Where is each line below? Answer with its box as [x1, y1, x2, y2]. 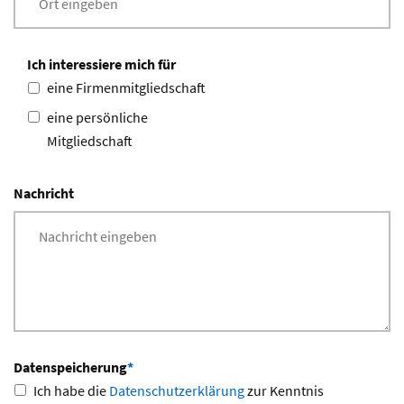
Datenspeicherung [14, 357, 127, 376]
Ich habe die [33, 381, 109, 399]
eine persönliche [47, 107, 148, 126]
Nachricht [14, 184, 74, 202]
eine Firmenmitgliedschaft [47, 78, 206, 96]
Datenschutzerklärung [109, 381, 244, 399]
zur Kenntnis [244, 381, 324, 399]
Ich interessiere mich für [27, 55, 176, 73]
